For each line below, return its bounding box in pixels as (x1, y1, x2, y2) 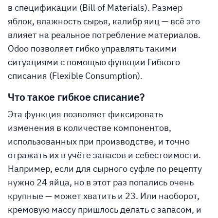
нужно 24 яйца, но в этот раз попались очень (8, 177, 194, 188)
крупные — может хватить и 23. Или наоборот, (8, 190, 200, 201)
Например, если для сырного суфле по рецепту (8, 163, 202, 174)
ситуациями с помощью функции (8, 56, 147, 68)
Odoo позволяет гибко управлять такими (8, 43, 177, 54)
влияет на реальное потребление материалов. (8, 29, 200, 40)
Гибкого (147, 56, 180, 68)
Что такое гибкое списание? (8, 91, 145, 104)
